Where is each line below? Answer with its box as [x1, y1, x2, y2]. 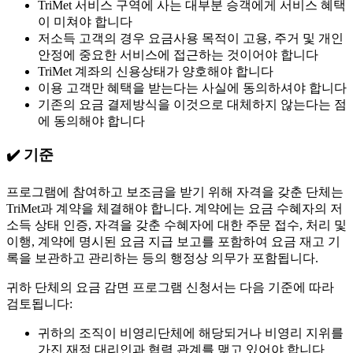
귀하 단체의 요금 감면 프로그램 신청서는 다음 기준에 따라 [6, 280, 334, 294]
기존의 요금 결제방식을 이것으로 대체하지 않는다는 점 [38, 97, 347, 111]
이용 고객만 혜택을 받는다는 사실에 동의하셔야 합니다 [38, 80, 347, 95]
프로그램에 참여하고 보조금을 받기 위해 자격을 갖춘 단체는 [6, 184, 344, 199]
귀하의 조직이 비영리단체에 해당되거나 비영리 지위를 [38, 325, 344, 340]
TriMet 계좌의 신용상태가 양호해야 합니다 [38, 64, 273, 78]
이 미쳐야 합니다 [38, 14, 132, 28]
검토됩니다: [6, 296, 72, 310]
